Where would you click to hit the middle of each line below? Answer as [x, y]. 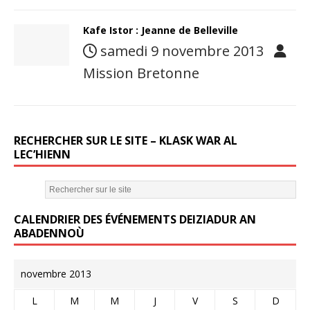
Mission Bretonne [141, 73]
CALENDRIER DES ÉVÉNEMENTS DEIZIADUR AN [135, 219]
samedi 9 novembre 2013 [182, 51]
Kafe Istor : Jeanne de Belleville [161, 30]
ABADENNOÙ [49, 233]
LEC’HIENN [42, 154]
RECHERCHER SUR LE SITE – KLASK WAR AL [126, 140]
